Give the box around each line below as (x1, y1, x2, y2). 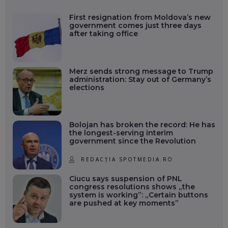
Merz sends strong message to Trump (69, 66, 213, 76)
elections (69, 82, 104, 92)
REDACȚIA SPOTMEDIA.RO (81, 156, 174, 163)
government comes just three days (69, 21, 202, 31)
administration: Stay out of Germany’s (69, 74, 211, 84)
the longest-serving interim (69, 128, 173, 138)
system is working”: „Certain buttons (69, 190, 208, 199)
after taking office (69, 29, 138, 39)
